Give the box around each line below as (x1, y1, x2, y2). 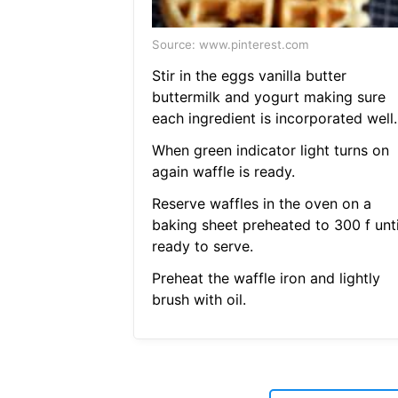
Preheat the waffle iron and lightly (151, 269, 380, 288)
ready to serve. (151, 237, 253, 256)
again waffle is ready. (151, 163, 295, 181)
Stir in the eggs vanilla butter (151, 67, 346, 85)
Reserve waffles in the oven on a (151, 195, 371, 213)
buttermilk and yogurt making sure (151, 88, 386, 107)
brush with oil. (151, 291, 246, 309)
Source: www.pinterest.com (151, 37, 309, 52)
